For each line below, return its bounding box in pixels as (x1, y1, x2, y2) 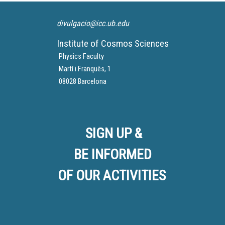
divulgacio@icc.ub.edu (56, 18, 129, 28)
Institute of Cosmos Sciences (56, 37, 169, 49)
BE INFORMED (73, 146, 152, 163)
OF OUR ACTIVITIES (57, 167, 166, 184)
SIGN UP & (85, 125, 142, 142)
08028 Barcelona (58, 77, 106, 86)
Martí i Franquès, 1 (58, 64, 111, 73)
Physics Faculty (58, 52, 104, 61)
